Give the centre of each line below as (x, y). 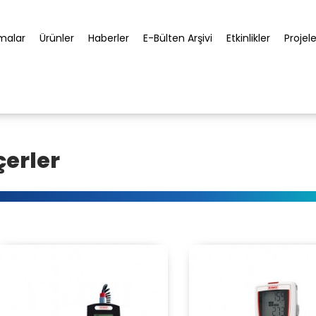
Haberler (109, 38)
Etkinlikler (248, 38)
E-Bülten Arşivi (178, 38)
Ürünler (57, 38)
